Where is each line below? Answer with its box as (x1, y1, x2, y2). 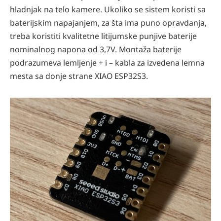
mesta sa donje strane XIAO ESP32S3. (10, 71, 148, 82)
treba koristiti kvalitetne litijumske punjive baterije (10, 31, 197, 42)
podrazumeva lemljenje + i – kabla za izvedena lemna (10, 57, 205, 69)
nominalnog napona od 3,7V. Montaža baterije (10, 44, 182, 55)
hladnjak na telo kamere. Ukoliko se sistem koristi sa (10, 4, 206, 15)
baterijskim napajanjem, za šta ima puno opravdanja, (10, 17, 207, 29)
